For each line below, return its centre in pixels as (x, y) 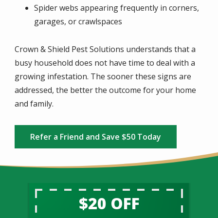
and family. (34, 104)
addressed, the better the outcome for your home (105, 90)
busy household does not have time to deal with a (105, 63)
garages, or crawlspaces (78, 22)
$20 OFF (109, 203)
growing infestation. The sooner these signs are (103, 77)
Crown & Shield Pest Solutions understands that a (105, 49)
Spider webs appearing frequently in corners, (117, 8)
